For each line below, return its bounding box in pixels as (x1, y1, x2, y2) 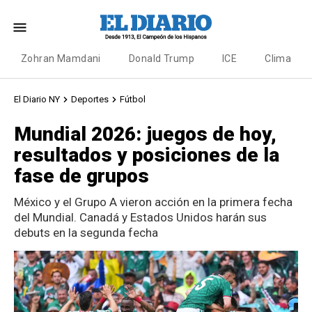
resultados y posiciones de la (14, 143, 279, 166)
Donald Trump (128, 53, 194, 64)
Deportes (71, 94, 109, 104)
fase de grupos (14, 164, 149, 187)
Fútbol (120, 94, 146, 104)
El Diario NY (14, 94, 60, 104)
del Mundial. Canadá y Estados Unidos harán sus (14, 210, 267, 224)
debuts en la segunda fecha (14, 226, 158, 240)
